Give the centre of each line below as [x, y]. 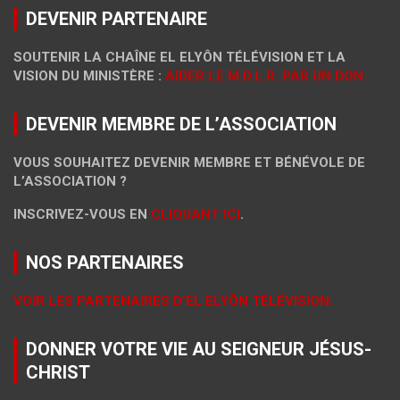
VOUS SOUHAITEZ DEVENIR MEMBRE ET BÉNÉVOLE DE [189, 163]
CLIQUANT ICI [196, 215]
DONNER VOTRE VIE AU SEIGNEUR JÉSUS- [199, 350]
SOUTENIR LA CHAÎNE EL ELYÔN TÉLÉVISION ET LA [179, 58]
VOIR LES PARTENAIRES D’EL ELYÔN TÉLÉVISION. [173, 301]
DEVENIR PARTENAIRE [117, 19]
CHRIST [58, 373]
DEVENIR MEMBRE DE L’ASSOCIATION [181, 125]
